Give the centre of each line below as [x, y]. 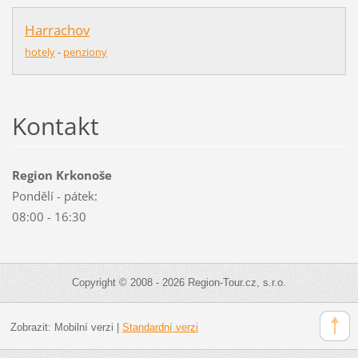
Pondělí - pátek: [54, 196]
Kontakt [55, 126]
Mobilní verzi [84, 327]
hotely [40, 52]
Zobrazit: [32, 327]
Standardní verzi [160, 327]
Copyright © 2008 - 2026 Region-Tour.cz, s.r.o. [179, 283]
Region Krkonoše [62, 175]
